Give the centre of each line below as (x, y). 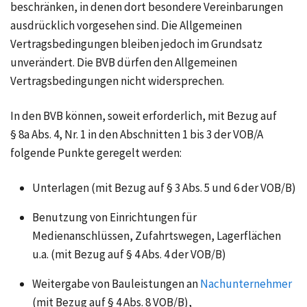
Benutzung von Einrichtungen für (114, 218)
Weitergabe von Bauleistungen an (115, 284)
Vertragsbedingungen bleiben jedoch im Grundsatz (136, 44)
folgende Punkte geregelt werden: (96, 153)
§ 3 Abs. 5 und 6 (203, 188)
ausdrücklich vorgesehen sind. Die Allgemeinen (126, 26)
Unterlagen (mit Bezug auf (99, 188)
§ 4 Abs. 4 (148, 255)
